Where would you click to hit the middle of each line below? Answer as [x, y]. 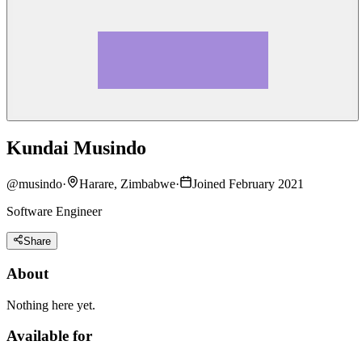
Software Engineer [54, 211]
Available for [49, 336]
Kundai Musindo [76, 147]
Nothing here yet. [51, 305]
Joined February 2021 [248, 183]
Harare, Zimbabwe [127, 183]
